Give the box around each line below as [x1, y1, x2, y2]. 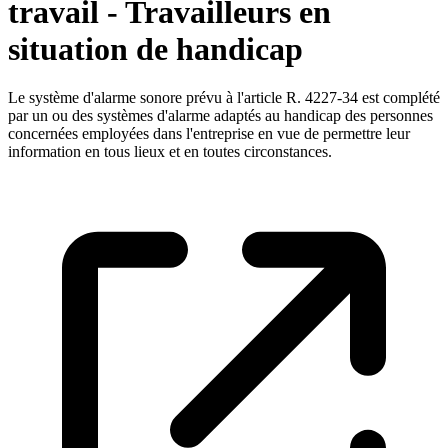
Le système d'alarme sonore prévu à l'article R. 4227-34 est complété [8, 89, 440, 107]
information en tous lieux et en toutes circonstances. [8, 143, 332, 161]
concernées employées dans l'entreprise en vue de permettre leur [8, 125, 410, 143]
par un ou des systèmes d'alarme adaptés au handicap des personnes [8, 107, 433, 125]
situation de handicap [8, 30, 303, 67]
